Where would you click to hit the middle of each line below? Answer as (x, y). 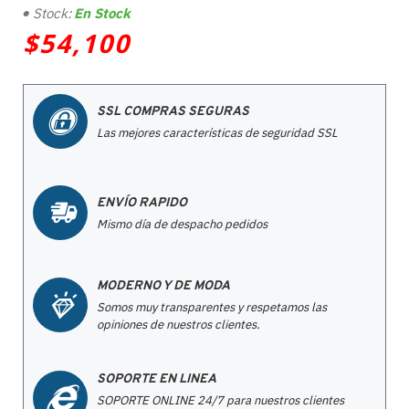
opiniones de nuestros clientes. (178, 325)
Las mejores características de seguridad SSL (217, 132)
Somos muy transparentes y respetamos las (212, 307)
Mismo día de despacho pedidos (182, 224)
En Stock (102, 13)
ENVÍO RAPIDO (142, 203)
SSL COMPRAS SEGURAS (173, 111)
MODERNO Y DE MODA (163, 286)
